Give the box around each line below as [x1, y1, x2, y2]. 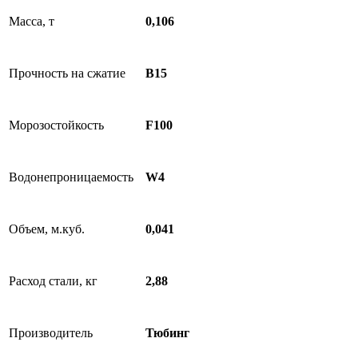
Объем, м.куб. [9, 222, 85, 236]
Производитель [9, 326, 93, 340]
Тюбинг [145, 326, 189, 340]
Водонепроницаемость [9, 170, 133, 184]
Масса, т [9, 14, 54, 28]
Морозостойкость [9, 118, 104, 132]
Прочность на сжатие [9, 66, 125, 80]
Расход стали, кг [9, 274, 97, 288]
